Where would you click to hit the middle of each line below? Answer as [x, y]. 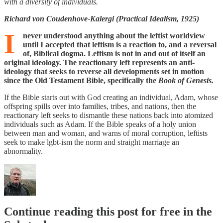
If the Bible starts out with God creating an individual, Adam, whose [111, 97]
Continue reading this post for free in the [108, 212]
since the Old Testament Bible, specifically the [81, 80]
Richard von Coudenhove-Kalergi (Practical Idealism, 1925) [102, 18]
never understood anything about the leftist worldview [114, 35]
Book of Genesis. [186, 80]
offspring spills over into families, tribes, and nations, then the [100, 106]
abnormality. [23, 151]
